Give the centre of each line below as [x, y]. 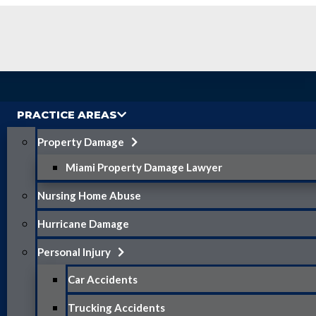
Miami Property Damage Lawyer [144, 167]
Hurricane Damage [83, 223]
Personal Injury [74, 251]
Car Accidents [103, 279]
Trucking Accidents [116, 307]
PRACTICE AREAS [67, 114]
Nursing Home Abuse [89, 195]
